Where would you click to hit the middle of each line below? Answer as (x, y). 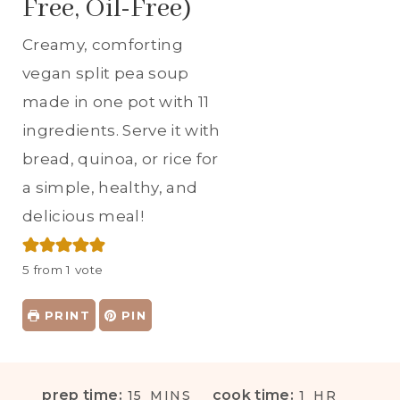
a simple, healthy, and (110, 187)
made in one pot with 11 (116, 101)
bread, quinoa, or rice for (121, 158)
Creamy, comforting (103, 44)
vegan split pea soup (106, 73)
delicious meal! (83, 216)
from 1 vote (67, 269)
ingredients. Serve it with (121, 130)
